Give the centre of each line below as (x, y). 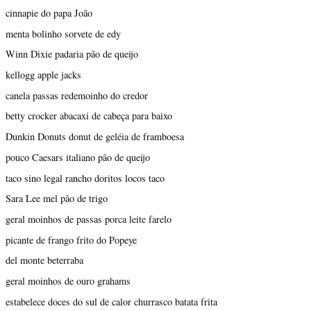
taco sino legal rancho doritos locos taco (85, 178)
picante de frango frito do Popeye (71, 239)
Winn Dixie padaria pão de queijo (72, 54)
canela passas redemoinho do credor (77, 95)
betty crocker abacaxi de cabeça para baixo (89, 116)
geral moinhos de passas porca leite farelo (89, 219)
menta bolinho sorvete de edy (63, 33)
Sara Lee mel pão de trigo (57, 199)
